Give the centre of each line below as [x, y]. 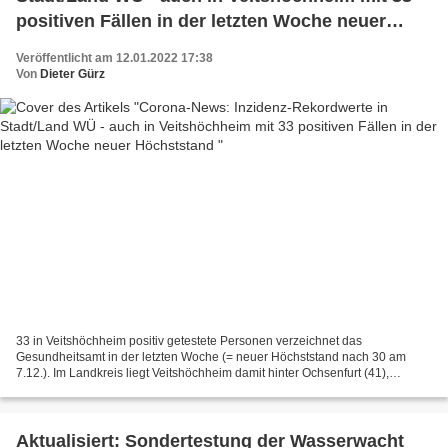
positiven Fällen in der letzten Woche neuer [201, 20]
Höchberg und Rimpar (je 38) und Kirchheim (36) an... [162, 389]
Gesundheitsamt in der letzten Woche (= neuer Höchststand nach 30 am [211, 357]
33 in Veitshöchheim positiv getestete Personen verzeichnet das [189, 341]
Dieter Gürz [72, 73]
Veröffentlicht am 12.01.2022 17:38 [114, 57]
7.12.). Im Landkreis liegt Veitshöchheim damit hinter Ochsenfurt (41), [202, 373]
